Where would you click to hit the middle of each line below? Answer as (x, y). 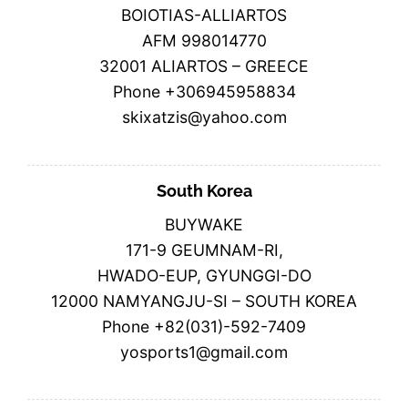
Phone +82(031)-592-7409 (204, 326)
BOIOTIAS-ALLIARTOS (204, 15)
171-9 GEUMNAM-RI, (204, 250)
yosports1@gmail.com (204, 352)
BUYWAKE (204, 224)
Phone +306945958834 (204, 91)
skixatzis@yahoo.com (204, 117)
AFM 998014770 (204, 40)
